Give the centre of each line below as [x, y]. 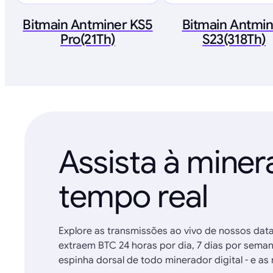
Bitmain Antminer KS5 [88, 24]
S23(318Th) [234, 39]
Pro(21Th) [88, 39]
